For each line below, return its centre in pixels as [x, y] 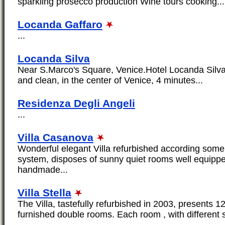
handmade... [43, 170]
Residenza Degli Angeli [76, 103]
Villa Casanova [55, 138]
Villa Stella [44, 193]
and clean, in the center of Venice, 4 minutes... [110, 81]
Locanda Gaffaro [60, 25]
